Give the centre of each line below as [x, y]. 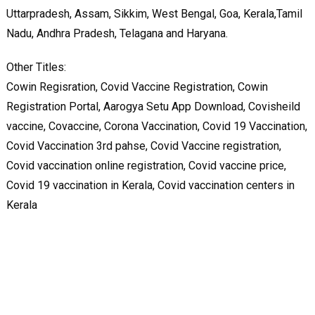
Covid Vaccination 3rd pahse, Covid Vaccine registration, [143, 146]
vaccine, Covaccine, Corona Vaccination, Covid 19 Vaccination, [156, 126]
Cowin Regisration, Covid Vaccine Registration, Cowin [137, 86]
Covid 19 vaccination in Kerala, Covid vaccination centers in [150, 185]
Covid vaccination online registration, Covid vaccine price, [146, 165]
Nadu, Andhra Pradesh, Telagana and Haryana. [117, 33]
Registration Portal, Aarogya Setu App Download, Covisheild [153, 106]
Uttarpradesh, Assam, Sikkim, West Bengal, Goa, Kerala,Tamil [154, 13]
